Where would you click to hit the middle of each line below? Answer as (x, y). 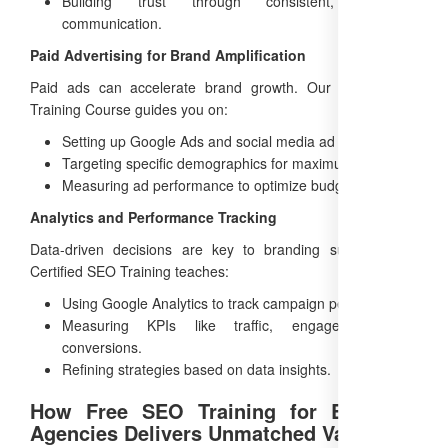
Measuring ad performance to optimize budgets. (214, 184)
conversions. (102, 346)
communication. (112, 22)
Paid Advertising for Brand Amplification (168, 54)
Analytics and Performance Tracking (153, 216)
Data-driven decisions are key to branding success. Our (224, 248)
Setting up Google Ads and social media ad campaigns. (237, 140)
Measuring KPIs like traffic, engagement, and (240, 324)
